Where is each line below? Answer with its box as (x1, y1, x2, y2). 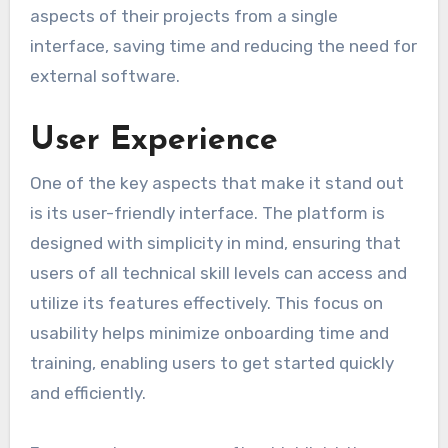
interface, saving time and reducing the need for (29, 35, 417, 56)
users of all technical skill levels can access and (29, 263, 407, 284)
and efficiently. (29, 383, 146, 404)
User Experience (29, 124, 278, 157)
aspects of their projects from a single (29, 5, 338, 26)
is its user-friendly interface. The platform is (29, 203, 385, 224)
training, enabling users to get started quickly (29, 353, 394, 374)
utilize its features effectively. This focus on (29, 293, 383, 314)
